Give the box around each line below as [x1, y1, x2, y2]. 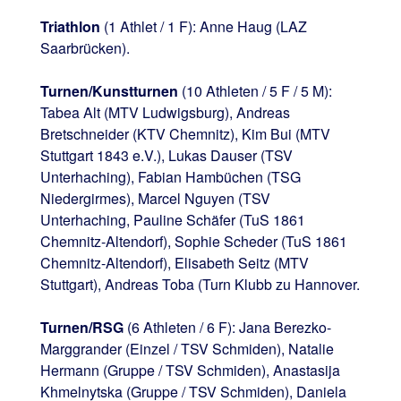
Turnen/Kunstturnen [39, 80, 178, 101]
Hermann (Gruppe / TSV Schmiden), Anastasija [39, 359, 340, 380]
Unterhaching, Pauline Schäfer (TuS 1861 [39, 209, 305, 230]
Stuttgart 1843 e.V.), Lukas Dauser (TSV [39, 144, 293, 166]
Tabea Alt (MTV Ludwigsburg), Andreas [39, 101, 290, 123]
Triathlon [39, 15, 100, 37]
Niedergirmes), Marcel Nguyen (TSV [39, 187, 270, 209]
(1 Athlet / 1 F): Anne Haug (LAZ [99, 15, 307, 37]
